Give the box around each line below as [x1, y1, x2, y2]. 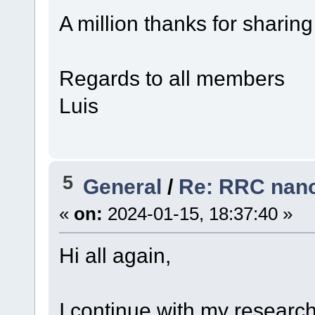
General [83, 174, 162, 199]
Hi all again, [58, 243, 171, 268]
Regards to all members [58, 65, 285, 90]
